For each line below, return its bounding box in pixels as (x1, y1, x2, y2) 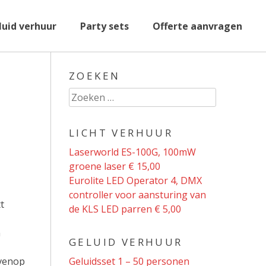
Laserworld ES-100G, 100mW (69, 145, 196, 159)
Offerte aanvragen (153, 20, 242, 33)
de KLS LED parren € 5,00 (69, 202, 181, 216)
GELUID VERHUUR (69, 235, 183, 249)
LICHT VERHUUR (69, 126, 173, 140)
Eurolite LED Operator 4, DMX (69, 174, 202, 187)
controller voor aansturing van (69, 188, 206, 201)
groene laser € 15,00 (69, 160, 160, 173)
